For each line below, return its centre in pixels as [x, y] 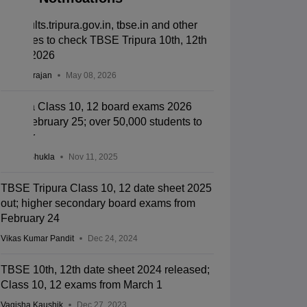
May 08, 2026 [91, 76]
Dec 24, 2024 [112, 239]
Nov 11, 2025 [93, 157]
